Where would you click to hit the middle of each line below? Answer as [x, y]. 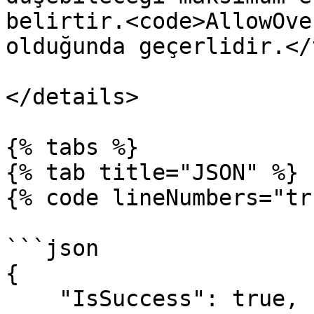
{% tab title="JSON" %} [152, 172]
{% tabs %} [72, 147]
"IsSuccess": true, [32, 299]
